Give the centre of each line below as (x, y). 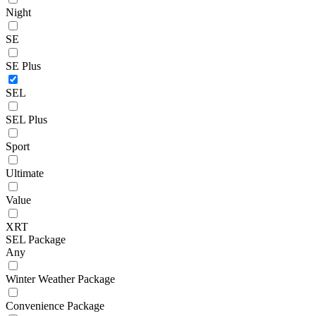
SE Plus (23, 66)
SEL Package (36, 239)
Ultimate (25, 173)
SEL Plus (26, 119)
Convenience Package (55, 305)
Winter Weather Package (60, 279)
